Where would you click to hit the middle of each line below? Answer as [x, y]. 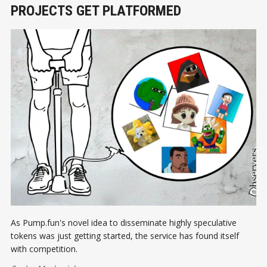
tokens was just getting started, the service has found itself [125, 235]
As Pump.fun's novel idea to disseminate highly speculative [124, 222]
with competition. [44, 249]
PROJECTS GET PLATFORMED [96, 11]
